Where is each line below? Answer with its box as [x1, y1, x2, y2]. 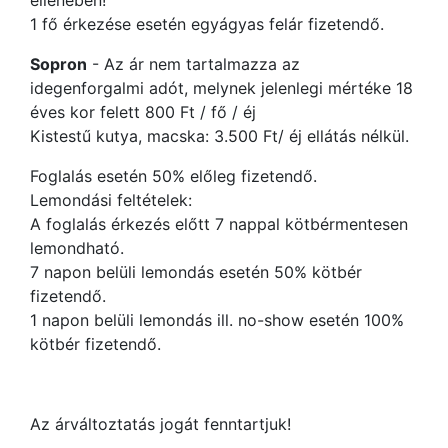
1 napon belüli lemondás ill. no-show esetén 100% [30, 310, 404, 330]
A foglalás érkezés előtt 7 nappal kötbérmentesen [30, 214, 408, 234]
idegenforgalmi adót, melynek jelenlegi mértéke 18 [30, 78, 413, 98]
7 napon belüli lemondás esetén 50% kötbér [30, 262, 362, 282]
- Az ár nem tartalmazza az [87, 54, 300, 74]
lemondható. [30, 238, 124, 258]
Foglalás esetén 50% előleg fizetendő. [30, 166, 317, 186]
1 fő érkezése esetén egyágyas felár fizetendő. [30, 14, 384, 34]
